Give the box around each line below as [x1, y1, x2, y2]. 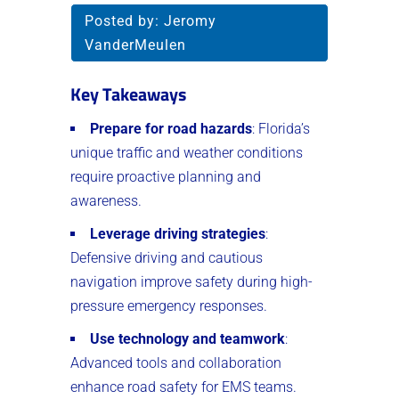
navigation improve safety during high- [70, 273, 313, 290]
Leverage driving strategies [90, 224, 265, 242]
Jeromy [164, 12, 216, 29]
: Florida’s [252, 119, 310, 137]
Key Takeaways [70, 79, 186, 108]
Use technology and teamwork [90, 330, 285, 347]
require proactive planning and [70, 167, 261, 185]
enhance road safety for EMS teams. [70, 378, 297, 395]
